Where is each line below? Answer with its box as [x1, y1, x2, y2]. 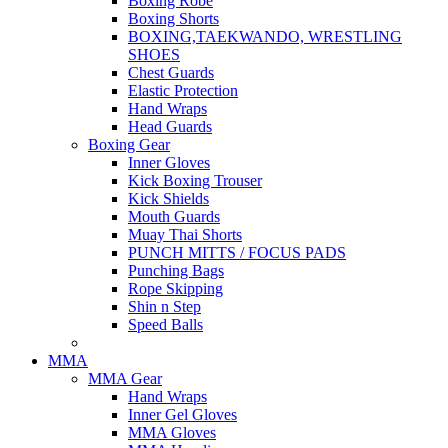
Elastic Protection [128, 81, 238, 99]
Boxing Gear [88, 135, 170, 153]
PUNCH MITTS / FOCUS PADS [128, 243, 346, 261]
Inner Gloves [128, 153, 210, 171]
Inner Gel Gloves [128, 405, 237, 423]
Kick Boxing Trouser [128, 171, 262, 189]
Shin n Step [128, 297, 201, 315]
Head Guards [128, 117, 212, 135]
